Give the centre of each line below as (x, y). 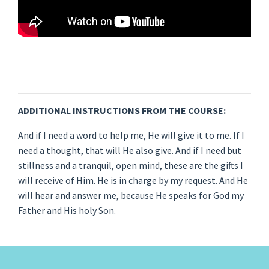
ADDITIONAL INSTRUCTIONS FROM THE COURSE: (122, 111)
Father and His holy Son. (67, 210)
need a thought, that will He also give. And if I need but (130, 150)
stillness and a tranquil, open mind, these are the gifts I (131, 165)
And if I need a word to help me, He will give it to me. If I (131, 135)
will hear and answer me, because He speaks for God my (131, 195)
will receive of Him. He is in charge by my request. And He (133, 180)
